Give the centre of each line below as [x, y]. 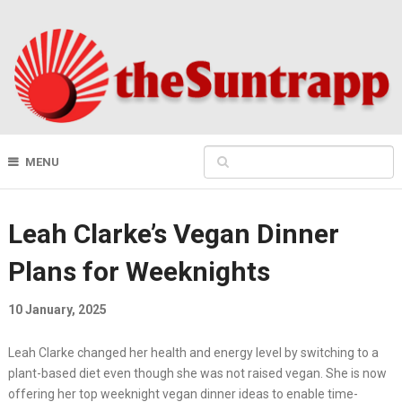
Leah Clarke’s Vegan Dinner [173, 234]
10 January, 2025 [57, 310]
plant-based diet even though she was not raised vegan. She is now [197, 374]
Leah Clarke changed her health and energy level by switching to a [193, 353]
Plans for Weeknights [139, 272]
